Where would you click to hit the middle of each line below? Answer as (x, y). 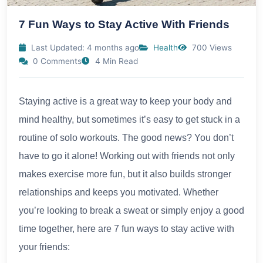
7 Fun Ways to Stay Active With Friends (124, 24)
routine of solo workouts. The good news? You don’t (126, 137)
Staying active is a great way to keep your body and (125, 101)
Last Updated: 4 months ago (84, 47)
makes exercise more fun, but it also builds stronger (125, 174)
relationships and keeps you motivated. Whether (119, 192)
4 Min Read (115, 61)
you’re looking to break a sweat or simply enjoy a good (131, 210)
